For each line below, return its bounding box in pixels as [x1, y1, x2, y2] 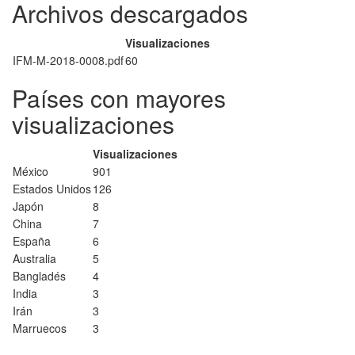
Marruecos [13, 320, 67, 336]
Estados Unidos [13, 181, 91, 197]
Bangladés [13, 268, 66, 284]
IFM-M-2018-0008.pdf [13, 52, 124, 68]
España [13, 233, 51, 249]
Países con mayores [12, 81, 226, 115]
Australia [13, 250, 56, 266]
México [13, 163, 48, 179]
